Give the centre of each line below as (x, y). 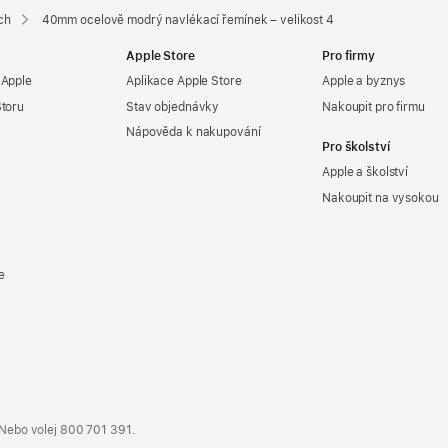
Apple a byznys (364, 81)
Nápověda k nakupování (193, 132)
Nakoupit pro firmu (373, 106)
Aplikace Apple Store (184, 81)
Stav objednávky (173, 106)
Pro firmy (348, 55)
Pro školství (356, 146)
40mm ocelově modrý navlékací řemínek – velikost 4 (187, 19)
